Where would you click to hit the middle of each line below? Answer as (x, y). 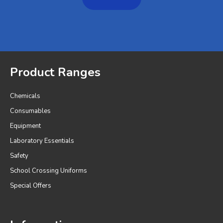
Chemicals (25, 96)
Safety (19, 156)
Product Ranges (55, 72)
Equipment (25, 126)
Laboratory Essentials (42, 141)
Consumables (30, 111)
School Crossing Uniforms (49, 170)
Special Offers (31, 185)
